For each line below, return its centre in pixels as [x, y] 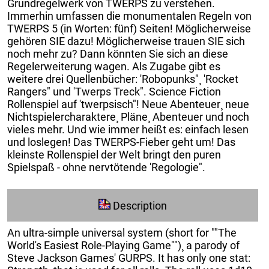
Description [140, 206]
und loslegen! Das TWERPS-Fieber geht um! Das [121, 142]
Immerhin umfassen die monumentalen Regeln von [129, 16]
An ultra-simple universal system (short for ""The [122, 233]
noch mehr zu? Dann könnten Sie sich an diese [118, 53]
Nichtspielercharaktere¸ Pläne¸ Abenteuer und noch [128, 116]
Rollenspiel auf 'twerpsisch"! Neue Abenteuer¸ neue [128, 104]
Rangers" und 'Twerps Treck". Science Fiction [114, 91]
